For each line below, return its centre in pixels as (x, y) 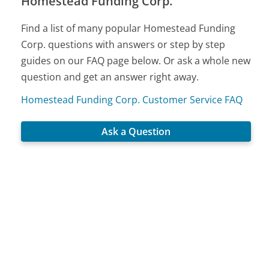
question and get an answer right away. (110, 77)
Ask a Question (136, 131)
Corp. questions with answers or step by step (123, 45)
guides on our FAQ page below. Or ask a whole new (136, 61)
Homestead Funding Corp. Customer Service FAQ (132, 100)
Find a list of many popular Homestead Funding (128, 29)
